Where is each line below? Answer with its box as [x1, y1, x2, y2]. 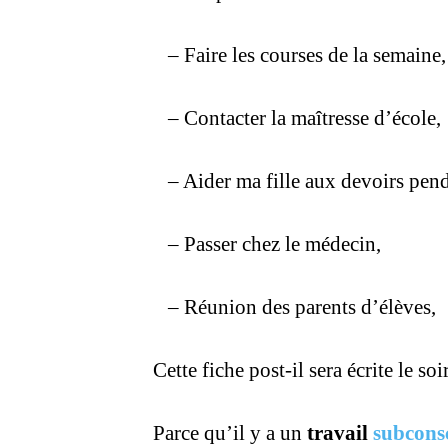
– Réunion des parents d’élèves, [168, 295, 436, 319]
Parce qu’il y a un [138, 421, 307, 445]
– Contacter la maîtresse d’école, [168, 106, 441, 130]
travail [307, 421, 373, 445]
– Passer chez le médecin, [168, 232, 381, 256]
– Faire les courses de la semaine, [168, 43, 446, 67]
